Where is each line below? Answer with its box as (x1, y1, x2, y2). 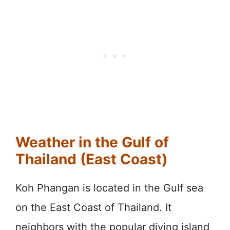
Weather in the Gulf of (15, 133, 169, 151)
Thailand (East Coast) (15, 150, 167, 168)
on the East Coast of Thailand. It (15, 201, 171, 214)
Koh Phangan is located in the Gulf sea (15, 181, 203, 194)
